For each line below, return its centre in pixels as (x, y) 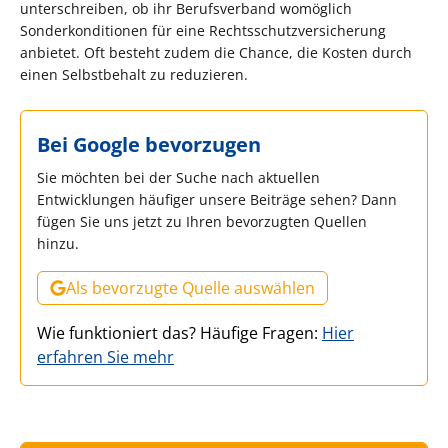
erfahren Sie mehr (105, 357)
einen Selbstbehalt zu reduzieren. (134, 74)
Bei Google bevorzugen (149, 144)
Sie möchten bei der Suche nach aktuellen (178, 177)
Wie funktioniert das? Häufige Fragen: (179, 333)
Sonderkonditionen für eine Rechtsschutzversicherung (203, 30)
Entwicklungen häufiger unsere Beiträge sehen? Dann (217, 199)
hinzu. (58, 243)
